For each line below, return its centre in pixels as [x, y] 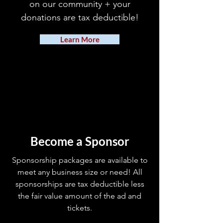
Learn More [80, 39]
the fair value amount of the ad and [80, 196]
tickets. [80, 208]
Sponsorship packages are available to [80, 160]
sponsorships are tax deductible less [80, 184]
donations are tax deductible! [80, 17]
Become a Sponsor [80, 141]
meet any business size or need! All [80, 172]
